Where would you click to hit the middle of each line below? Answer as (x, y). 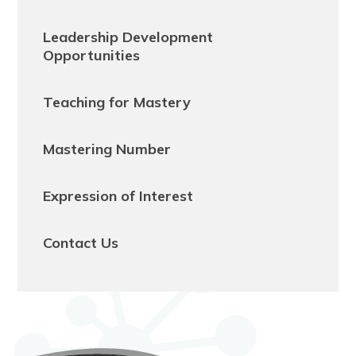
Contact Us (81, 243)
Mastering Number (107, 149)
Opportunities (92, 56)
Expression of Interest (118, 196)
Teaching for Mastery (117, 103)
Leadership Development (128, 37)
